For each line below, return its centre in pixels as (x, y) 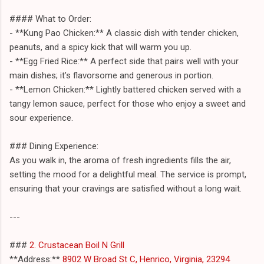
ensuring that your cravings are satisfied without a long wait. (126, 188)
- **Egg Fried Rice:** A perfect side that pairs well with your (124, 61)
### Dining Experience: (54, 146)
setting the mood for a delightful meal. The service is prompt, (128, 174)
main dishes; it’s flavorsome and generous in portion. (111, 75)
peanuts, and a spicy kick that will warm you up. (100, 47)
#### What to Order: (50, 19)
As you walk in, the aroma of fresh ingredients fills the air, (120, 160)
